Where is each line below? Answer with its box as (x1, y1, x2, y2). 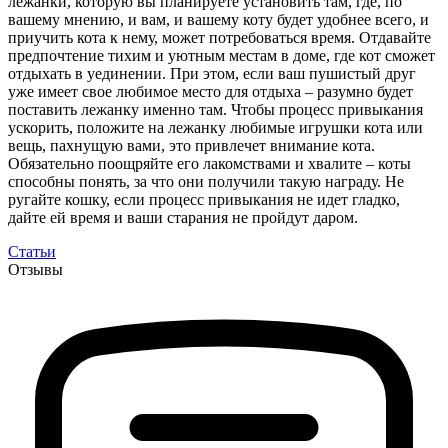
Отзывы (8, 260, 63, 278)
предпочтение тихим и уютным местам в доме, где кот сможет (8, 46, 435, 64)
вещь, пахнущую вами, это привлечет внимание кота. (8, 136, 375, 154)
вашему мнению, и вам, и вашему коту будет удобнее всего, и (8, 10, 429, 28)
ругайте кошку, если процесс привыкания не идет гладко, (8, 190, 400, 208)
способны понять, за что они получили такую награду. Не (8, 172, 404, 190)
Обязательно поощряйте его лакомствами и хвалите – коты (8, 154, 411, 172)
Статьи (8, 242, 56, 260)
